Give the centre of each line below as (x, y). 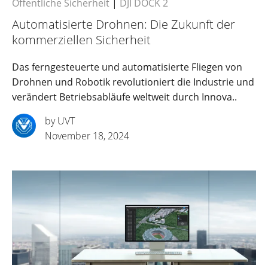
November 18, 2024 (87, 135)
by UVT (60, 121)
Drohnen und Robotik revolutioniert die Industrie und (133, 82)
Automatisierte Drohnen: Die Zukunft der (124, 24)
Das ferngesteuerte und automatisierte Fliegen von (127, 67)
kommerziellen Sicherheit (81, 39)
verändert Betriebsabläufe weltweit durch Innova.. (124, 97)
